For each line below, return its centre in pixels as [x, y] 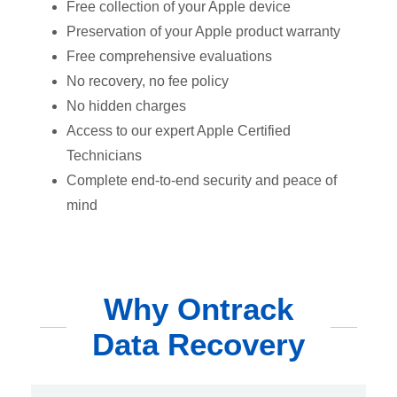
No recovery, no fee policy [148, 82]
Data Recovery [198, 345]
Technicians [104, 156]
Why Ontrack [198, 309]
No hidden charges [126, 106]
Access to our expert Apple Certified [179, 131]
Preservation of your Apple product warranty [203, 32]
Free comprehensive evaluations [169, 57]
